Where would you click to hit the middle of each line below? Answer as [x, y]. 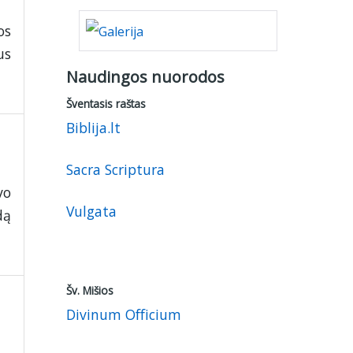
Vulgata [91, 211]
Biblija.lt [93, 127]
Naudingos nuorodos [145, 76]
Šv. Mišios [90, 290]
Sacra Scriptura [115, 169]
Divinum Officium [124, 314]
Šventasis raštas [106, 103]
